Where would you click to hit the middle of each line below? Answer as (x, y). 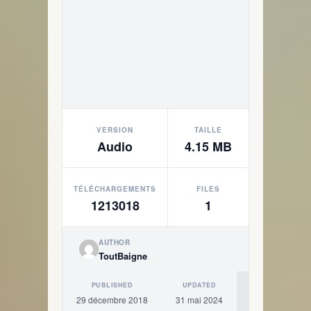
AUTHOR (115, 242)
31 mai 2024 (199, 300)
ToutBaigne (123, 256)
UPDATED (199, 285)
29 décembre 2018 (112, 300)
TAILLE (208, 130)
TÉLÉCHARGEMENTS (115, 189)
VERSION (115, 130)
